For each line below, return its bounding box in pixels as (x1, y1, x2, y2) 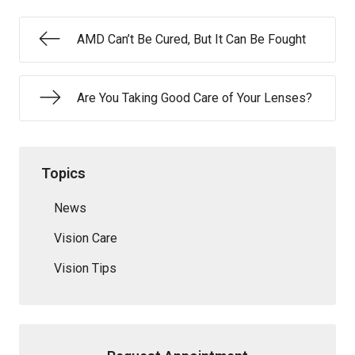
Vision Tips (54, 260, 116, 276)
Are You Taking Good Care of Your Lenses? (77, 90, 312, 105)
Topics (41, 164, 86, 181)
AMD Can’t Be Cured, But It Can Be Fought (77, 32, 306, 47)
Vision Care (54, 230, 117, 246)
